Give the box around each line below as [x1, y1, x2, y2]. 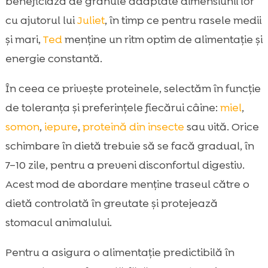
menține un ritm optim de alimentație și [62, 32, 263, 47]
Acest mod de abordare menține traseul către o [5, 176, 249, 191]
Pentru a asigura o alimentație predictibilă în [5, 245, 234, 260]
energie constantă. [5, 51, 102, 66]
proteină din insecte [82, 119, 184, 134]
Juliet [77, 13, 105, 28]
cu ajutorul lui [5, 13, 77, 28]
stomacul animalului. [5, 215, 112, 230]
